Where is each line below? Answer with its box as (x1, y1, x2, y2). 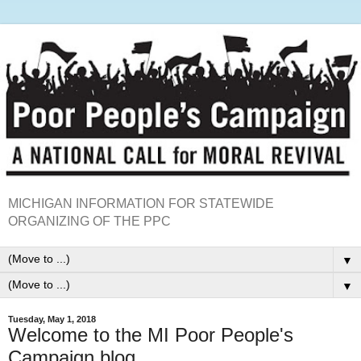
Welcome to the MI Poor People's (8, 323, 293, 346)
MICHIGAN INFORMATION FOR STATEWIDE (8, 196, 274, 210)
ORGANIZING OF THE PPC (8, 214, 171, 228)
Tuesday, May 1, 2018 (8, 313, 96, 324)
